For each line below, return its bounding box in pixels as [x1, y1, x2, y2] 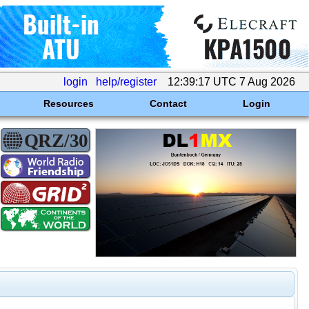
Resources [43, 98, 94, 109]
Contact [149, 98, 187, 109]
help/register [96, 76, 157, 88]
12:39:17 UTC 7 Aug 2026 [165, 76, 298, 88]
